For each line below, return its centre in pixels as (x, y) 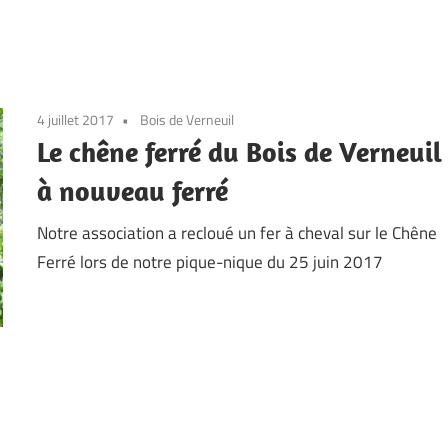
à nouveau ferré (133, 191)
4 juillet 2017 (76, 120)
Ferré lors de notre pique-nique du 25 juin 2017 (210, 261)
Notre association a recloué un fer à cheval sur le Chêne (237, 232)
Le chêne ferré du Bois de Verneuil (240, 152)
